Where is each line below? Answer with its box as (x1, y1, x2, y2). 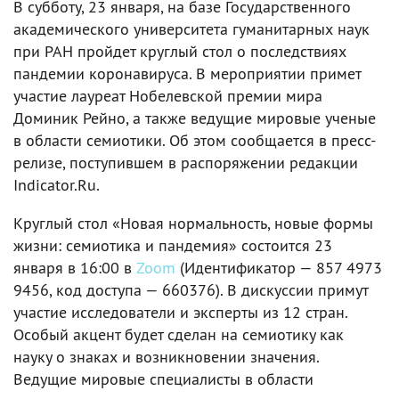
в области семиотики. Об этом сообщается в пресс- (13, 130, 376, 151)
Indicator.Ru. (13, 175, 100, 195)
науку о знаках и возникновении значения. (13, 346, 319, 367)
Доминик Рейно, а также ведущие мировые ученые (13, 108, 376, 128)
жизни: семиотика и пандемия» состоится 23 (13, 235, 332, 256)
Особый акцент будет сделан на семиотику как (13, 324, 344, 345)
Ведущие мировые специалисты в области (13, 369, 313, 389)
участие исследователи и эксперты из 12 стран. (13, 302, 347, 322)
